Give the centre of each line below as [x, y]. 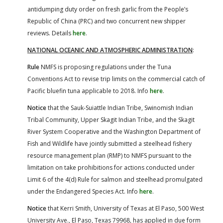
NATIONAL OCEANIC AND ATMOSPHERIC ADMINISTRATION [110, 50]
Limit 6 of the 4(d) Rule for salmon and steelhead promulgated [115, 179]
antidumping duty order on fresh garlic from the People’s [108, 9]
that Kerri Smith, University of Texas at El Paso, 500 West [125, 208]
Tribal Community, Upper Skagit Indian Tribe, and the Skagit [111, 119]
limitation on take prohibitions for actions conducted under [111, 167]
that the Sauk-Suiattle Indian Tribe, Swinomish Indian [120, 108]
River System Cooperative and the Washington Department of [114, 131]
